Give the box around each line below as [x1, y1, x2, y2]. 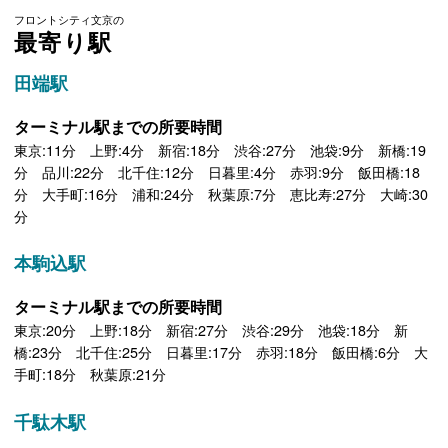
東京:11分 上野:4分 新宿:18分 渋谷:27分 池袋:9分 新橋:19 [14, 139, 427, 160]
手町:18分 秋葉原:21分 [14, 363, 167, 384]
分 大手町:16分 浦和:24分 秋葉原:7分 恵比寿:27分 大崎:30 [14, 183, 429, 204]
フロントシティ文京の [14, 12, 125, 28]
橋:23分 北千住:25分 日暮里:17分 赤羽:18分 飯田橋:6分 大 [14, 341, 429, 362]
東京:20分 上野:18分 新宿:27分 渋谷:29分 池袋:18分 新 [14, 319, 409, 340]
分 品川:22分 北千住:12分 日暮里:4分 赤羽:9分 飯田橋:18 [14, 161, 421, 182]
